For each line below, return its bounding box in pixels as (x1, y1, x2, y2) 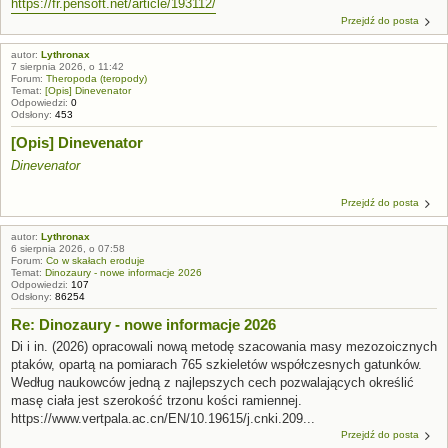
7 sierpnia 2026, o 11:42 (11, 61, 124, 72)
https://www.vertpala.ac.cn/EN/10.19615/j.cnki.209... (11, 411, 315, 426)
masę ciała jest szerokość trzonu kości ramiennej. (11, 393, 302, 408)
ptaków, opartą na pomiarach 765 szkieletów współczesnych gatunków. (11, 357, 422, 372)
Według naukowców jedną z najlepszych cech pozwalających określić (11, 375, 414, 390)
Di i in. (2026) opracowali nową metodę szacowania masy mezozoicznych (11, 339, 437, 354)
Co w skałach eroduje (46, 254, 145, 266)
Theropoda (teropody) (46, 73, 147, 84)
